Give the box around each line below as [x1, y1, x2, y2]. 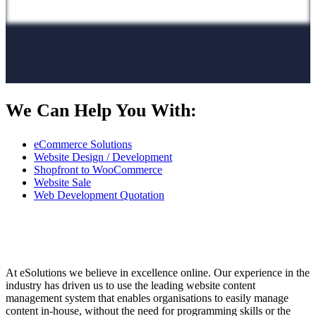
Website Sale [34, 176, 91, 189]
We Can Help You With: [6, 100, 197, 121]
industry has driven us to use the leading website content [6, 279, 255, 292]
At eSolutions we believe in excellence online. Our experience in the [6, 267, 310, 279]
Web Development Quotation [34, 189, 164, 202]
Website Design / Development [34, 151, 172, 164]
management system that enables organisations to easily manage [6, 292, 288, 305]
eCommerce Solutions [34, 138, 132, 151]
